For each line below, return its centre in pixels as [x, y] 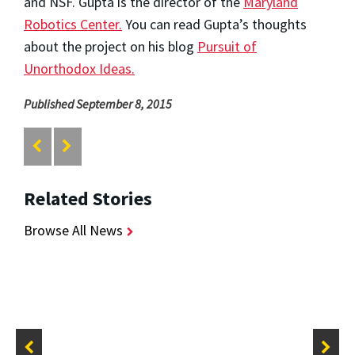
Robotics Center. [73, 24]
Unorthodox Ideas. [79, 68]
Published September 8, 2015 [98, 103]
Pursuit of [227, 46]
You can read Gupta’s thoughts [214, 24]
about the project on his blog [111, 46]
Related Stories [88, 199]
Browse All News [73, 231]
